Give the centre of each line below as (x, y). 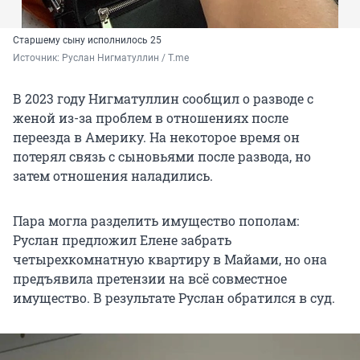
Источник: (37, 57)
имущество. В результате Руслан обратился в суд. (174, 297)
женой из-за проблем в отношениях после (151, 117)
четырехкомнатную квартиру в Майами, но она (170, 259)
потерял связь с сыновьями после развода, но (162, 156)
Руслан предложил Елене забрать (122, 239)
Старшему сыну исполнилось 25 (87, 40)
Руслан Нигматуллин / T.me (125, 57)
